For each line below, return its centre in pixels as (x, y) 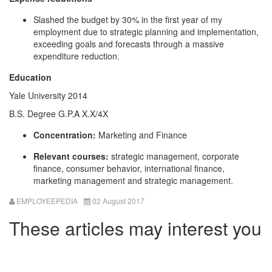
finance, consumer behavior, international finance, (129, 168)
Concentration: (65, 135)
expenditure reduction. (76, 56)
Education (30, 77)
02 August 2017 (118, 201)
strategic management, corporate (174, 156)
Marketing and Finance (141, 135)
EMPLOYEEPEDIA (47, 201)
